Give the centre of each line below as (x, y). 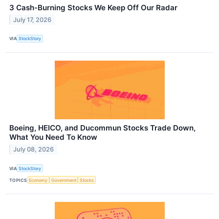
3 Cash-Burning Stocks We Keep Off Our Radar (93, 7)
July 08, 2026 (34, 149)
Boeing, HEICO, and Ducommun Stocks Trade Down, (102, 128)
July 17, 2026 (33, 20)
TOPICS (18, 180)
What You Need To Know (53, 137)
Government (64, 180)
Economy (38, 180)
